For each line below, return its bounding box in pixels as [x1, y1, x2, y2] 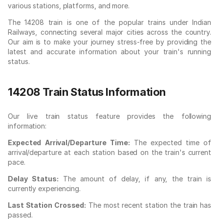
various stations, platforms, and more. [8, 1, 130, 10]
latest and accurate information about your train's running [8, 47, 211, 56]
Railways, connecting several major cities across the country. [8, 27, 211, 36]
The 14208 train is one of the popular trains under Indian [8, 18, 211, 26]
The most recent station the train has [86, 200, 211, 209]
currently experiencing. [8, 184, 81, 193]
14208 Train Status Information [8, 85, 166, 98]
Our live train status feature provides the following [8, 111, 211, 120]
